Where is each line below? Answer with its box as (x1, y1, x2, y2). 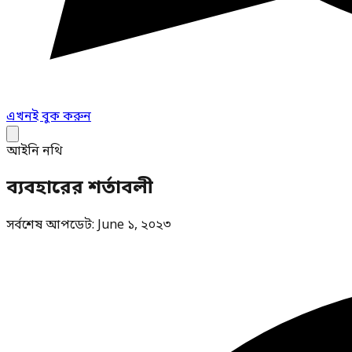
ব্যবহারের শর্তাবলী (6, 175, 153, 201)
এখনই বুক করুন (6, 108, 91, 126)
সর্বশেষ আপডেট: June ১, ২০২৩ (6, 216, 171, 234)
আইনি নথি (6, 143, 63, 160)
